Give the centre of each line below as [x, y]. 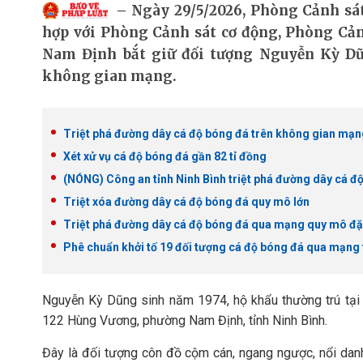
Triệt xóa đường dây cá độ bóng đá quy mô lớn [186, 202]
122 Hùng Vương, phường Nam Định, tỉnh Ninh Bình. [185, 320]
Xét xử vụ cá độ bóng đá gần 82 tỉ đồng [165, 156]
